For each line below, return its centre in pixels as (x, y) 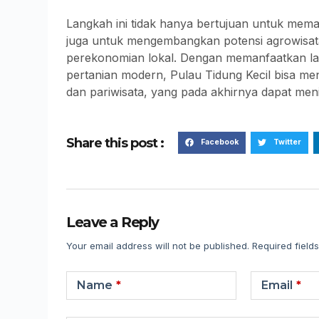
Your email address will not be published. (158, 246)
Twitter (287, 142)
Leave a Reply (113, 223)
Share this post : (115, 143)
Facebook (219, 142)
